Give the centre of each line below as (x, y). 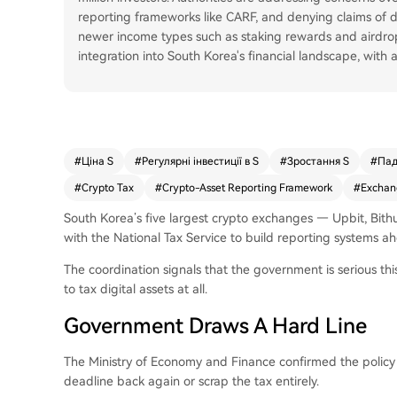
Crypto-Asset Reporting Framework (247, 188)
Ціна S (97, 161)
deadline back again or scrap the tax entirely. (191, 381)
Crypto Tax (108, 188)
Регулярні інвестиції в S (200, 161)
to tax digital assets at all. (136, 289)
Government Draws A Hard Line (215, 326)
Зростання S (318, 161)
